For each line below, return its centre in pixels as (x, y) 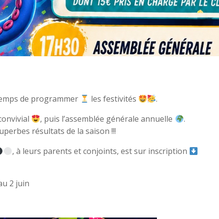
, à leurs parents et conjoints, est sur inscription (100, 151)
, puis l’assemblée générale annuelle (108, 119)
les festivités (113, 99)
